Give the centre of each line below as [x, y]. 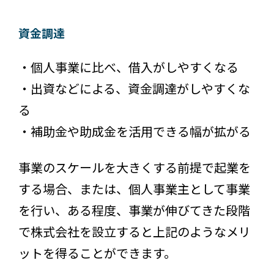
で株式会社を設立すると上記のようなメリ [135, 232]
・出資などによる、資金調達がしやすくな [134, 89]
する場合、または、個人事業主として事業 [134, 189]
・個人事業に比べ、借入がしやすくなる [128, 67]
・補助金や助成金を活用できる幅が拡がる [135, 131]
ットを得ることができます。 [97, 253]
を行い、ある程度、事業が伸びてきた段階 [134, 210]
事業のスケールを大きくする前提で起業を [135, 168]
